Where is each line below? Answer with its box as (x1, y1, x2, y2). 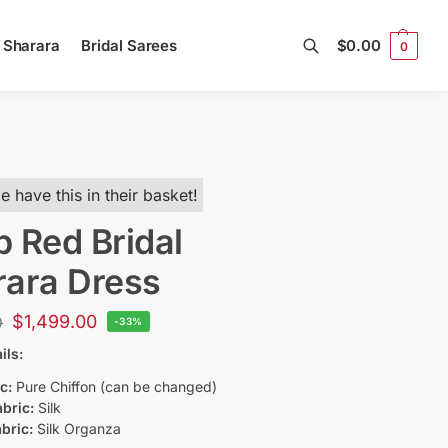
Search (50, 93, 92, 109)
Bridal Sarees (81, 36, 178, 55)
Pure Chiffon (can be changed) (12, 377, 218, 395)
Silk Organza (33, 419, 122, 437)
